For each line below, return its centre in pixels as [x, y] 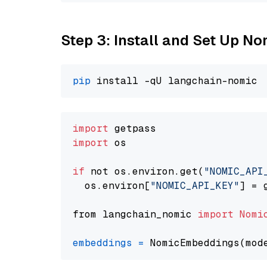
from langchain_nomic [135, 214]
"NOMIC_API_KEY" [195, 186]
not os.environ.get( [144, 171]
